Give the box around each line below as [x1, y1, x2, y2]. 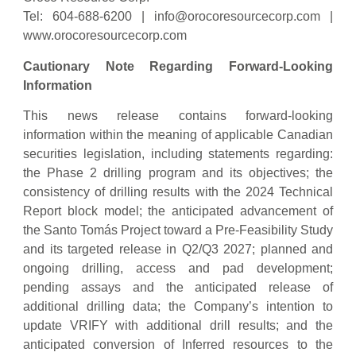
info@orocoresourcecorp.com [154, 10, 320, 24]
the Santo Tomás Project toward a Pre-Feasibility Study [23, 223, 333, 238]
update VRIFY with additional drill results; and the [23, 319, 333, 333]
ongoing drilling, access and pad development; [23, 261, 333, 276]
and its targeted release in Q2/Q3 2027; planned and [23, 242, 333, 257]
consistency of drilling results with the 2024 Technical [23, 185, 333, 199]
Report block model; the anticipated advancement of [23, 204, 333, 219]
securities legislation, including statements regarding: [23, 147, 333, 161]
